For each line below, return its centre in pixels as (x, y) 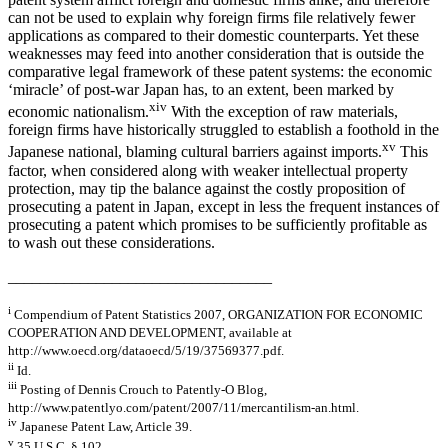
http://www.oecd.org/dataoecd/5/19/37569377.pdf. (146, 351)
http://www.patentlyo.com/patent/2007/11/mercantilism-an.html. (183, 408)
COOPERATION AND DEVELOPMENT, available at (150, 333)
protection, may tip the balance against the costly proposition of (206, 188)
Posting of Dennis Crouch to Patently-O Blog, (142, 390)
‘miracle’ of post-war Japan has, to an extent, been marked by (201, 90)
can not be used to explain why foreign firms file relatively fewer (211, 18)
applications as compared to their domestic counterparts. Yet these (213, 36)
